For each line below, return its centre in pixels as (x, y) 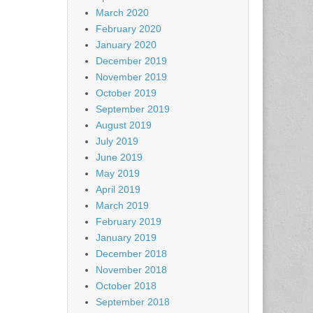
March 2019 (122, 205)
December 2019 (131, 61)
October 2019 (126, 93)
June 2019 (119, 157)
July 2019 (117, 141)
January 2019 (126, 238)
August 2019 (124, 125)
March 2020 (122, 13)
